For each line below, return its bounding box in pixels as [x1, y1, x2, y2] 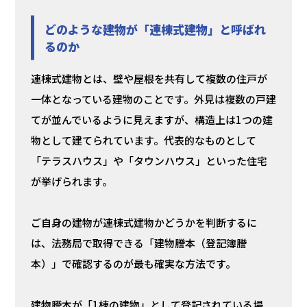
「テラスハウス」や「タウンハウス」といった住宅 [30, 153, 267, 169]
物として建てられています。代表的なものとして [30, 133, 256, 148]
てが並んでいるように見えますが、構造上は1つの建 [30, 112, 273, 127]
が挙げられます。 [30, 174, 112, 189]
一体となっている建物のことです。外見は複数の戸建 [30, 92, 276, 107]
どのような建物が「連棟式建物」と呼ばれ [44, 21, 266, 38]
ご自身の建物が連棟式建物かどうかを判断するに [30, 215, 257, 230]
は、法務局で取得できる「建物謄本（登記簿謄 [30, 236, 247, 251]
